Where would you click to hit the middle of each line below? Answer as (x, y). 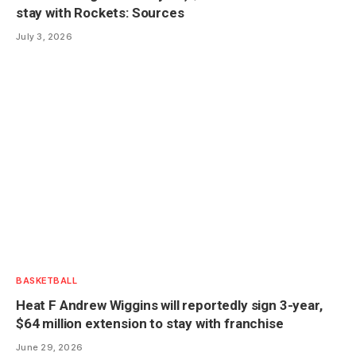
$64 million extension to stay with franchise (150, 323)
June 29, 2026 (50, 347)
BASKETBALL (47, 280)
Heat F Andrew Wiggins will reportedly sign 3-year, (169, 305)
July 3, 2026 (44, 36)
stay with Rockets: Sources (100, 12)
